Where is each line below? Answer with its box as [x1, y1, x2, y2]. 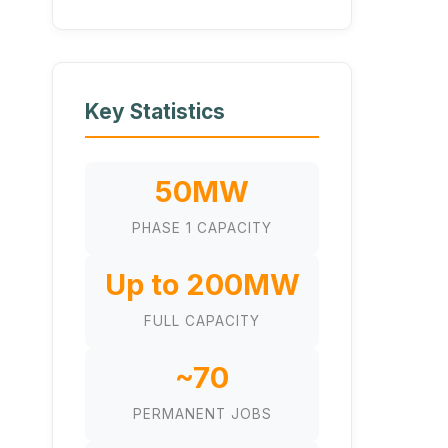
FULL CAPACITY [144, 312, 260, 329]
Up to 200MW [104, 266, 300, 302]
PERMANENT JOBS [132, 405, 272, 422]
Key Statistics [85, 98, 225, 124]
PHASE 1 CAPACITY [132, 219, 272, 236]
